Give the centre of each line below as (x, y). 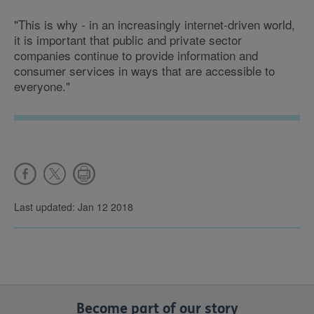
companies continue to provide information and (136, 55)
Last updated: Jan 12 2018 (74, 207)
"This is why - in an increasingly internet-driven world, (155, 24)
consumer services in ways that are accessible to (144, 70)
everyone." (42, 86)
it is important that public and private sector (128, 40)
